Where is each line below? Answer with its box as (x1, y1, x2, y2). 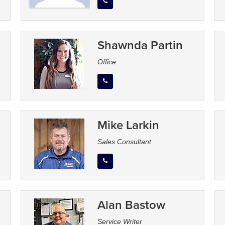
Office (97, 58, 116, 66)
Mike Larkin (97, 116, 159, 134)
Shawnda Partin (97, 36, 183, 54)
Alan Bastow (97, 196, 165, 214)
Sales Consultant (97, 138, 151, 146)
